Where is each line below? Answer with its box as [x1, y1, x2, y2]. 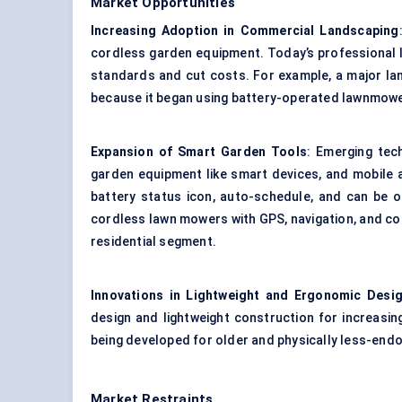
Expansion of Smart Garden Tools [91, 144, 308, 160]
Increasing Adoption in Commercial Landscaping [91, 23, 399, 39]
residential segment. [91, 234, 216, 249]
